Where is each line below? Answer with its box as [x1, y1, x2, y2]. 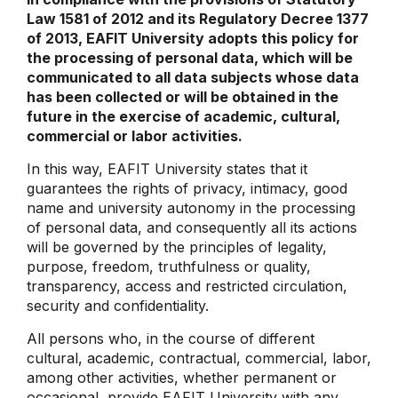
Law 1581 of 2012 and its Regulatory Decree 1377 [27, 10, 369, 28]
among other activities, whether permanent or [27, 369, 337, 386]
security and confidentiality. [27, 297, 209, 314]
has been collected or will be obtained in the [27, 88, 338, 106]
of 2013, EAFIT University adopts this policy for [27, 29, 359, 47]
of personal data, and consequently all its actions [27, 219, 357, 236]
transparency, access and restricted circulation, [27, 277, 347, 295]
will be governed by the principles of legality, [27, 238, 327, 256]
